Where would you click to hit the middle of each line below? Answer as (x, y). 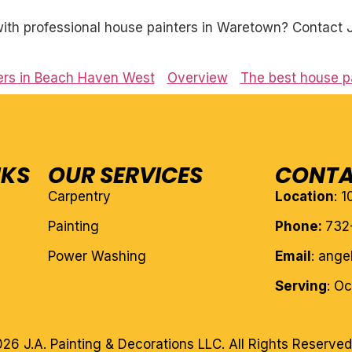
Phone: (301, 227)
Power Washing (97, 257)
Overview (197, 78)
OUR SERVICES (125, 176)
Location (305, 197)
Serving (301, 286)
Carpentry (79, 197)
